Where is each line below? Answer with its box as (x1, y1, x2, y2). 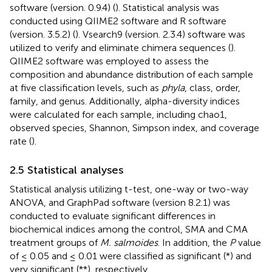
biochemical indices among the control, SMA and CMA (10, 223, 248, 235)
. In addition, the (158, 236, 229, 248)
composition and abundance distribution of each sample (10, 68, 253, 80)
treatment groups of (10, 236, 100, 248)
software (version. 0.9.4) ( (10, 1, 115, 13)
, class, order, (185, 81, 240, 93)
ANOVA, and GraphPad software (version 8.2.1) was (10, 196, 230, 208)
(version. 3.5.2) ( (10, 28, 75, 40)
